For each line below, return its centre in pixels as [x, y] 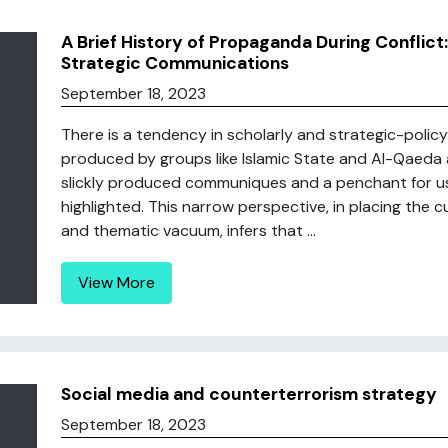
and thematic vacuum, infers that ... [188, 230]
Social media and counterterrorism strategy [248, 394]
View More [116, 282]
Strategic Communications [174, 63]
